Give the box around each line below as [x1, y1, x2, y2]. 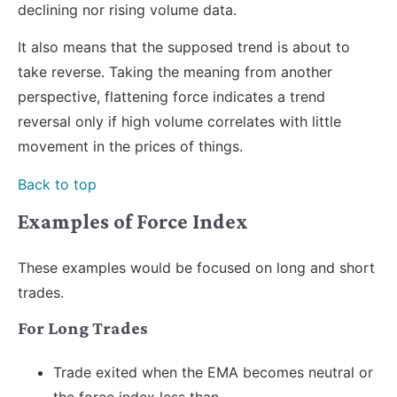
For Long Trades [18, 318, 148, 339]
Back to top [18, 175, 97, 193]
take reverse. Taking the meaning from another [18, 63, 332, 82]
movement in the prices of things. [18, 137, 243, 156]
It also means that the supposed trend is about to [18, 38, 350, 57]
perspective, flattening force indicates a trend [18, 88, 325, 106]
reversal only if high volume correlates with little [18, 113, 341, 131]
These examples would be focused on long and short [18, 259, 375, 276]
